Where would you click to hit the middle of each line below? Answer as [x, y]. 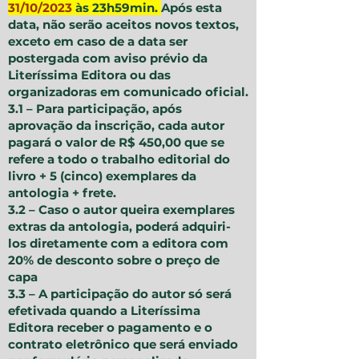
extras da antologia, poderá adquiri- [119, 227]
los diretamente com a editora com [118, 244]
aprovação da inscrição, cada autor [116, 126]
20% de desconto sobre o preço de [114, 260]
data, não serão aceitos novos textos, [123, 25]
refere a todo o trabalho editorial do [119, 159]
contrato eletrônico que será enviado [123, 345]
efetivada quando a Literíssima [104, 311]
